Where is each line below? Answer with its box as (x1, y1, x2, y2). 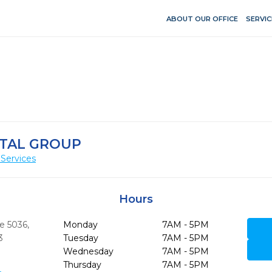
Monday (63, 219, 98, 230)
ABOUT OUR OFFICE (166, 14, 238, 23)
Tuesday (63, 233, 98, 243)
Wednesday (63, 246, 114, 257)
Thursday (63, 259, 101, 270)
